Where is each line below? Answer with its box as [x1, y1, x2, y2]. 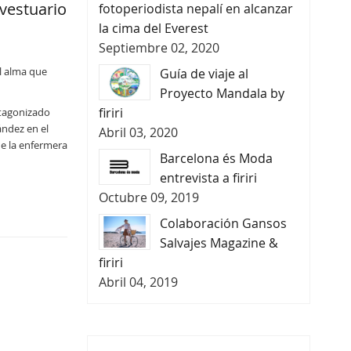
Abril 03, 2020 [98, 123, 178, 141]
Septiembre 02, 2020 [98, 38, 219, 56]
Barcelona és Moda [159, 149, 273, 167]
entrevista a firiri [159, 168, 257, 186]
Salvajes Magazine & [159, 233, 278, 251]
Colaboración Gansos [159, 214, 287, 232]
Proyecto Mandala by [159, 84, 284, 102]
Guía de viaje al [159, 64, 248, 82]
